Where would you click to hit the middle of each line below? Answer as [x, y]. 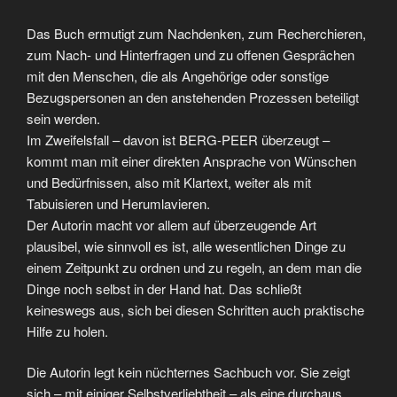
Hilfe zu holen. [67, 331]
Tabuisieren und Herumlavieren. [118, 203]
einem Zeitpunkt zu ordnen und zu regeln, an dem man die [194, 267]
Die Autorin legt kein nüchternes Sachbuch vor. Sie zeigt [188, 372]
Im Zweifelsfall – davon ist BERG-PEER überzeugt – [178, 139]
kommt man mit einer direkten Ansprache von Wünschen [191, 160]
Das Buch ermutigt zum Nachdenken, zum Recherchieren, [196, 33]
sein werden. [63, 118]
